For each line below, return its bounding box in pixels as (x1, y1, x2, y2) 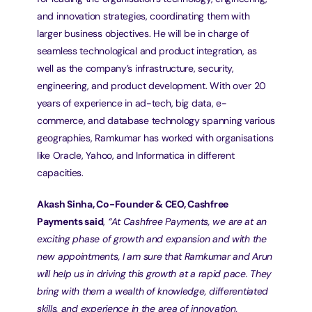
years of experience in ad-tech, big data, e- (37, 97, 227, 109)
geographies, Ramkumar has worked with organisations (37, 132, 274, 144)
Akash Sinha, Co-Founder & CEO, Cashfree (37, 198, 229, 210)
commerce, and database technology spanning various (37, 114, 276, 127)
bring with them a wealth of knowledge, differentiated (37, 285, 269, 297)
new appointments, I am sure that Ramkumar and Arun (37, 250, 273, 263)
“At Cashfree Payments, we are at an (107, 215, 267, 228)
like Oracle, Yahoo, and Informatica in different (37, 149, 235, 162)
